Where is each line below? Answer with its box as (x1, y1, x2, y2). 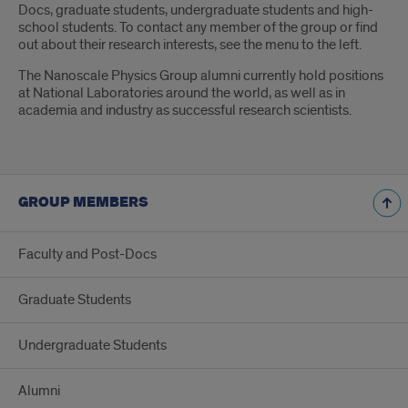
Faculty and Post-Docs (18, 245, 157, 263)
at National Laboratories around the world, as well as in (18, 84, 345, 102)
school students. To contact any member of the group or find (18, 18, 378, 36)
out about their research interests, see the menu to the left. (18, 36, 362, 54)
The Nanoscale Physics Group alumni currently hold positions (18, 66, 383, 85)
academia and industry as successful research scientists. (18, 101, 352, 119)
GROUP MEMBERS (18, 193, 148, 212)
